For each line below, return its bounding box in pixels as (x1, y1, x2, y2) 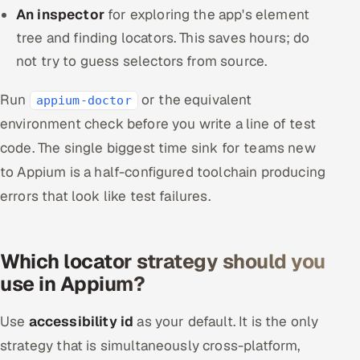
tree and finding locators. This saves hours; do (16, 29, 310, 47)
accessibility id (28, 313, 134, 330)
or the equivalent (137, 91, 252, 108)
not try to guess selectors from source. (16, 52, 268, 70)
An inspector (16, 6, 104, 23)
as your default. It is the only (133, 313, 319, 330)
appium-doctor (35, 93, 132, 108)
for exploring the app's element (104, 6, 310, 23)
